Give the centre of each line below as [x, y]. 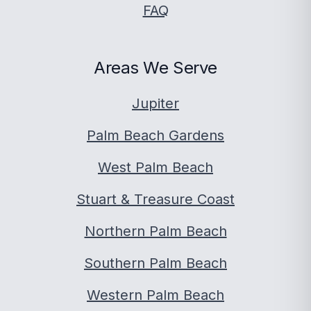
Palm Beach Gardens [155, 135]
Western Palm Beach [155, 295]
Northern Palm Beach [155, 231]
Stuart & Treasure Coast [155, 199]
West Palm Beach [155, 167]
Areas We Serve [155, 68]
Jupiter [155, 103]
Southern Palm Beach [155, 263]
